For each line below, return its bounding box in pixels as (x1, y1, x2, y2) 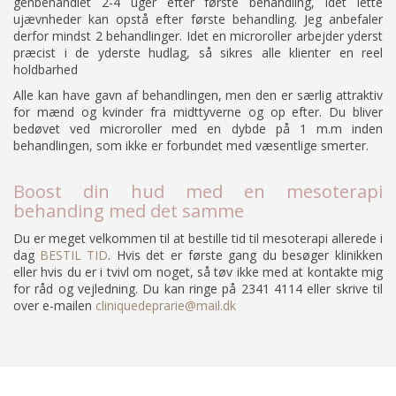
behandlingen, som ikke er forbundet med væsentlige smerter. (13, 137, 369, 155)
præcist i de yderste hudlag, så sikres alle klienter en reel (13, 44, 383, 62)
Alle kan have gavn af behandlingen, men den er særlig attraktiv (13, 87, 383, 104)
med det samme (104, 199, 244, 224)
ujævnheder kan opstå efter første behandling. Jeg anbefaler (13, 11, 383, 28)
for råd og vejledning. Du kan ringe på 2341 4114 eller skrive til (13, 280, 383, 298)
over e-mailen (13, 297, 95, 315)
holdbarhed (13, 61, 78, 79)
